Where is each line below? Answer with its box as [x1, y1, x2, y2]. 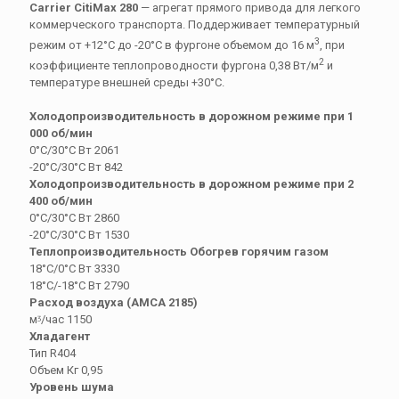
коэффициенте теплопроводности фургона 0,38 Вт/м [29, 59, 319, 73]
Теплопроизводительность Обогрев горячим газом [29, 245, 329, 259]
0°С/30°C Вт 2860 [29, 211, 119, 225]
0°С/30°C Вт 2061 [29, 143, 119, 158]
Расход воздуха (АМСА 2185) [29, 296, 198, 310]
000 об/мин [29, 126, 93, 141]
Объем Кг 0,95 [29, 363, 102, 378]
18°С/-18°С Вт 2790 [29, 279, 129, 293]
